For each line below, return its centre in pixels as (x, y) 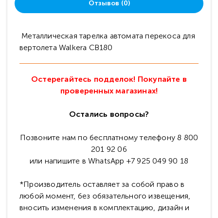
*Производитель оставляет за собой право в (102, 184)
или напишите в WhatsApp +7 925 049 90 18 (109, 161)
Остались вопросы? (109, 114)
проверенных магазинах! (109, 91)
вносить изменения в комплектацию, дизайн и (105, 208)
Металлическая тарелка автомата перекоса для (107, 36)
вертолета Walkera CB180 (66, 47)
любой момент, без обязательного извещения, (105, 196)
